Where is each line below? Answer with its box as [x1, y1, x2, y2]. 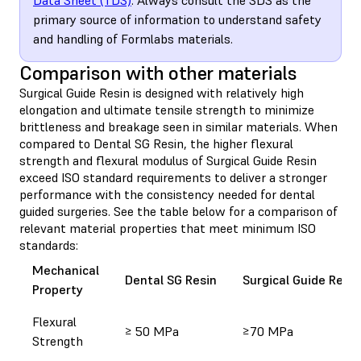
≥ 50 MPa [125, 322, 179, 339]
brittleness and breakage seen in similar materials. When [19, 118, 338, 135]
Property [32, 280, 83, 297]
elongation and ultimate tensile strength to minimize [19, 101, 314, 118]
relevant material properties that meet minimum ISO [19, 219, 316, 236]
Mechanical [32, 261, 99, 278]
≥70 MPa [243, 322, 293, 339]
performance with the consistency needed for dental [19, 185, 315, 202]
